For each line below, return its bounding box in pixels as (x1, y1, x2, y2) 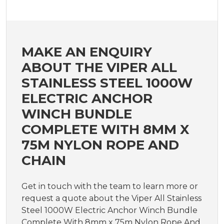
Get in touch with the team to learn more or (21, 181, 198, 191)
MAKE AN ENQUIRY (21, 44, 152, 60)
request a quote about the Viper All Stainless (21, 193, 201, 203)
